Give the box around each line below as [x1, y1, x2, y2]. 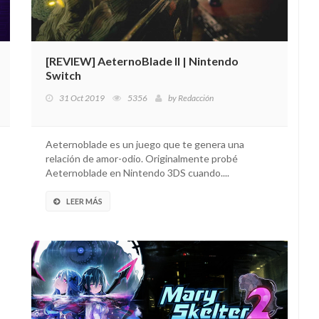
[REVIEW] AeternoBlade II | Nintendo [46, 54, 239, 68]
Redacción [178, 93, 214, 103]
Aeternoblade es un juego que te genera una [46, 138, 244, 150]
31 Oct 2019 [59, 93, 105, 103]
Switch [46, 68, 81, 82]
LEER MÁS [66, 197, 103, 206]
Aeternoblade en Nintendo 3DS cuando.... [46, 167, 229, 179]
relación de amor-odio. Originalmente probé [46, 152, 238, 164]
